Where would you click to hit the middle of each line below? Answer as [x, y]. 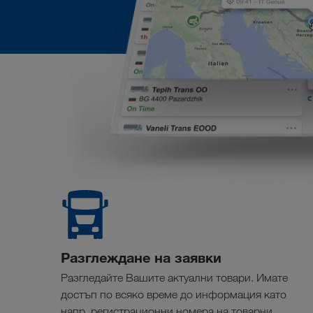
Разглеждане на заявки [141, 258]
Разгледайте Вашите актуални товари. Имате [174, 278]
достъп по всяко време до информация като [174, 295]
